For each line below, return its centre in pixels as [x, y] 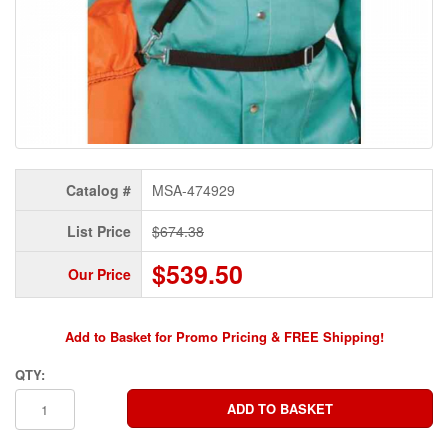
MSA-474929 [193, 189]
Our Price [99, 273]
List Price [99, 230]
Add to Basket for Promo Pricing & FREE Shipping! [224, 336]
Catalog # [98, 189]
